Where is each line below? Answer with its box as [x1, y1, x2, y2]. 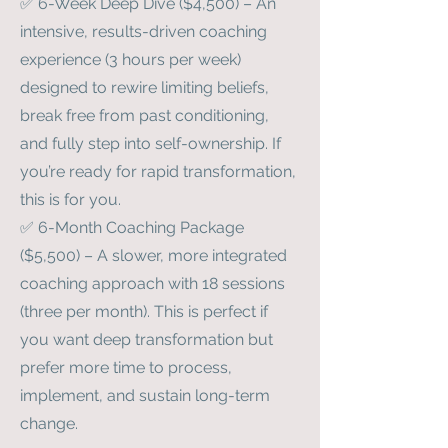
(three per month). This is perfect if [20, 302, 268, 321]
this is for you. [20, 190, 121, 209]
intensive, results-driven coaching [20, 22, 267, 41]
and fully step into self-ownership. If [20, 134, 281, 153]
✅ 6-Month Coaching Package [20, 218, 244, 237]
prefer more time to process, [20, 358, 232, 377]
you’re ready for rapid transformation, [20, 162, 296, 181]
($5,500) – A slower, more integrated [20, 246, 287, 265]
